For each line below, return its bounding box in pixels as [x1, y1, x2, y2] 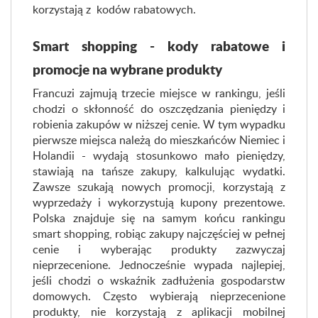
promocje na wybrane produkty [33, 60, 222, 79]
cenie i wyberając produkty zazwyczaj [33, 241, 285, 257]
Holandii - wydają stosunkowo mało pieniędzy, [33, 148, 285, 163]
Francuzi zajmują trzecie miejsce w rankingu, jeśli [33, 85, 285, 101]
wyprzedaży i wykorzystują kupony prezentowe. [33, 194, 285, 210]
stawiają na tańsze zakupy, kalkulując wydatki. [33, 163, 285, 179]
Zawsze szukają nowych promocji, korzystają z [33, 179, 285, 194]
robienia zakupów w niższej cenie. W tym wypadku [33, 116, 285, 132]
